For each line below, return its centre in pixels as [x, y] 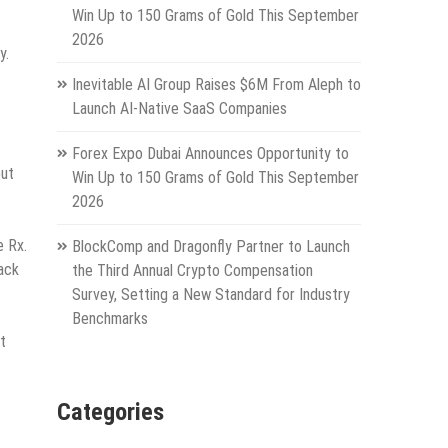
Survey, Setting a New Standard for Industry [210, 294]
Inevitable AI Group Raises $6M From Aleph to [216, 84]
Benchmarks [109, 318]
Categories [110, 412]
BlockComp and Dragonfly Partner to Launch [210, 246]
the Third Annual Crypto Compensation [192, 270]
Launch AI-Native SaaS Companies [179, 108]
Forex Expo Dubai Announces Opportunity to [210, 153]
